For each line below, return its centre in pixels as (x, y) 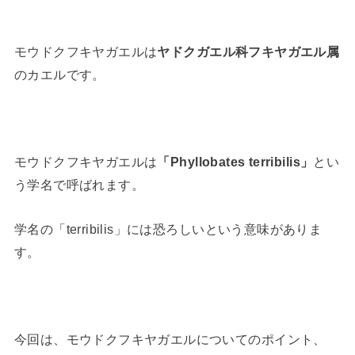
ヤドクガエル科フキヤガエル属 (248, 51)
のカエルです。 (59, 74)
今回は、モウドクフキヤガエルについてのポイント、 (170, 340)
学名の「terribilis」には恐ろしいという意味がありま (168, 229)
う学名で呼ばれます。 (79, 185)
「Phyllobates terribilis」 (235, 162)
